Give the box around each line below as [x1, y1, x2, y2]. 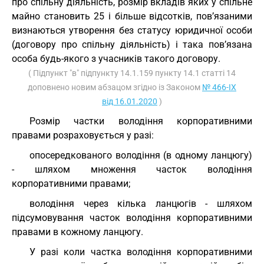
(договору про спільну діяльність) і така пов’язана [12, 39, 252, 50]
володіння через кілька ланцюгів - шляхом [29, 198, 252, 209]
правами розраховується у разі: [12, 130, 154, 141]
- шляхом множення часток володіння [12, 164, 252, 175]
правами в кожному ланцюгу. [12, 226, 143, 237]
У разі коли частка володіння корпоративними [29, 246, 252, 258]
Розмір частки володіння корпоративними [29, 115, 252, 127]
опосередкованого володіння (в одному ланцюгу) [29, 150, 252, 161]
